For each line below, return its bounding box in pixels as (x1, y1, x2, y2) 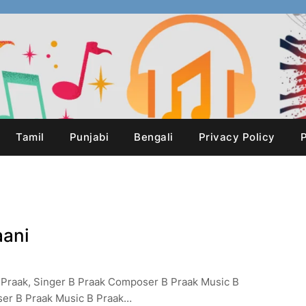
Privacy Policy (198, 130, 275, 143)
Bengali (134, 130, 173, 143)
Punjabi (69, 130, 109, 143)
